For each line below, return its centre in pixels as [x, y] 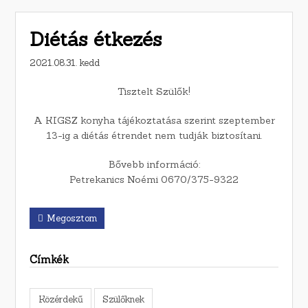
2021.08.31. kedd [65, 63]
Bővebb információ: [154, 165]
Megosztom [71, 218]
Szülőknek [123, 299]
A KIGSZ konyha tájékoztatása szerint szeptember [154, 121]
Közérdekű [60, 299]
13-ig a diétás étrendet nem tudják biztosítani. [154, 136]
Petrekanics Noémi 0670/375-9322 [154, 180]
